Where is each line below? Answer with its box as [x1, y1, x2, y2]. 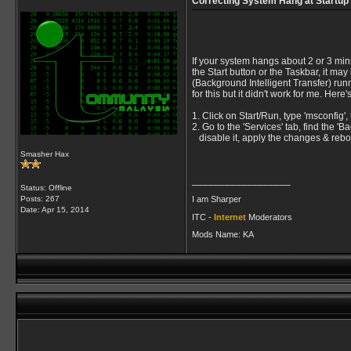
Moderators [248, 212, 292, 222]
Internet [214, 212, 248, 222]
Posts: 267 [20, 194, 60, 203]
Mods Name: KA [192, 230, 254, 240]
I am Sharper [192, 194, 241, 204]
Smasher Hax [20, 150, 69, 158]
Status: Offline [20, 183, 72, 192]
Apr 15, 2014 [42, 205, 89, 214]
